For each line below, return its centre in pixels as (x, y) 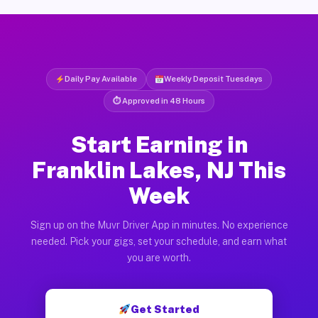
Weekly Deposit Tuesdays (214, 78)
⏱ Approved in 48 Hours (159, 100)
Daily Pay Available (100, 78)
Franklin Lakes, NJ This (159, 170)
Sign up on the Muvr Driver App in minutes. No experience (159, 225)
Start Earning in (159, 144)
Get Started (165, 309)
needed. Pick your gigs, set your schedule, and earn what (159, 241)
